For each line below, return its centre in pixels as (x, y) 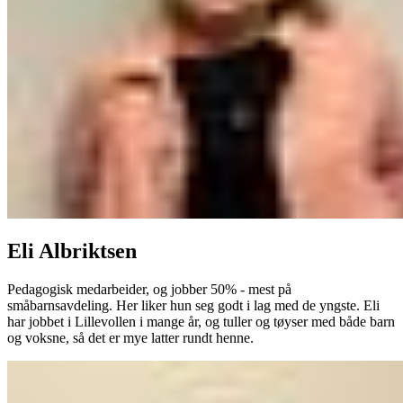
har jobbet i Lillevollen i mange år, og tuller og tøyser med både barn (201, 322)
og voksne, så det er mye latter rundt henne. (130, 338)
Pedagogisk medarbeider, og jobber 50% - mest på (149, 290)
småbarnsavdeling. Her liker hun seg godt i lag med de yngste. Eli (193, 306)
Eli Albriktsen (72, 251)
